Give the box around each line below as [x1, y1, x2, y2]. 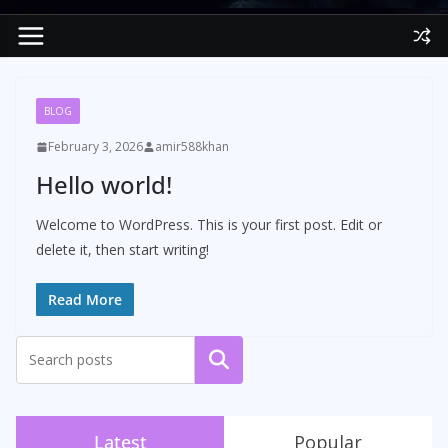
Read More [48, 290, 122, 309]
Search [193, 349, 245, 371]
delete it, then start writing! [36, 240, 209, 259]
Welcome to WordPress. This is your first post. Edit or [36, 215, 382, 234]
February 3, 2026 [48, 138, 143, 155]
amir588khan [155, 138, 229, 155]
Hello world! [36, 168, 172, 201]
